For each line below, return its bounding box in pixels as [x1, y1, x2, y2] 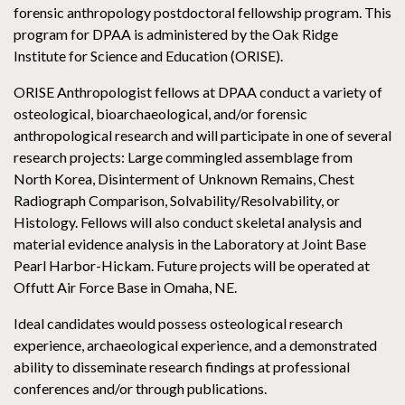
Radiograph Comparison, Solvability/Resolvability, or [14, 192, 340, 210]
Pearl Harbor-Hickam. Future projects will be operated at [14, 257, 370, 275]
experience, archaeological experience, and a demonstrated [14, 336, 377, 354]
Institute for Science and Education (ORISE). [14, 47, 283, 65]
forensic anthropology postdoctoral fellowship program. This [14, 4, 391, 22]
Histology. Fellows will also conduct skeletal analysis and [14, 213, 362, 231]
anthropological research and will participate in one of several [14, 127, 391, 145]
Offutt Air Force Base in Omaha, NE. [14, 278, 237, 297]
